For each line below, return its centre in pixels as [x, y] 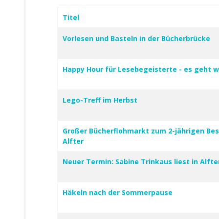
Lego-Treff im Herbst [100, 100]
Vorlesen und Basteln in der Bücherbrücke [136, 39]
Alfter [73, 141]
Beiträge [70, 33]
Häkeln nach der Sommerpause [118, 193]
